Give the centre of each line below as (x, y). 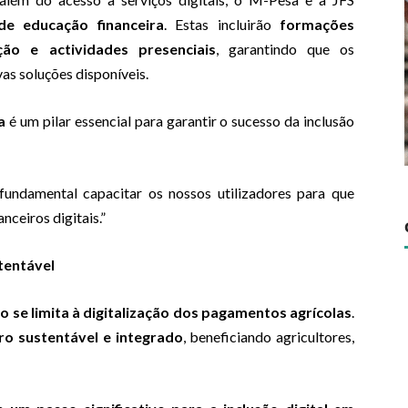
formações (317, 25)
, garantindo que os (285, 49)
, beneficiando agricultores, (269, 337)
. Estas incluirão (222, 25)
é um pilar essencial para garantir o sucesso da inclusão (180, 121)
